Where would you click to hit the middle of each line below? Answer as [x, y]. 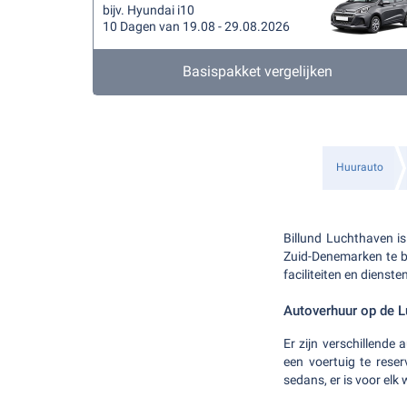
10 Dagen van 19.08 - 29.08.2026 [196, 26]
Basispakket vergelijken [258, 71]
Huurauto [360, 167]
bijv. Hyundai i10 [149, 10]
